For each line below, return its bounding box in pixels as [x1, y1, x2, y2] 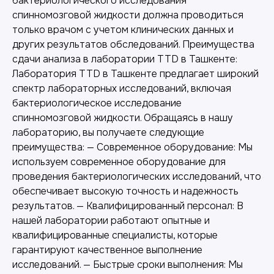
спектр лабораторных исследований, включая [12, 81, 231, 95]
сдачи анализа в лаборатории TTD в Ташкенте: [12, 52, 237, 65]
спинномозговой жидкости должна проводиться [12, 8, 243, 21]
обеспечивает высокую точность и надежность [12, 184, 239, 198]
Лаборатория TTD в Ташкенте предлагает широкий [12, 67, 259, 80]
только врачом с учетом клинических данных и [12, 23, 234, 36]
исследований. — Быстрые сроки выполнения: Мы [12, 257, 243, 271]
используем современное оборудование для [12, 155, 226, 168]
